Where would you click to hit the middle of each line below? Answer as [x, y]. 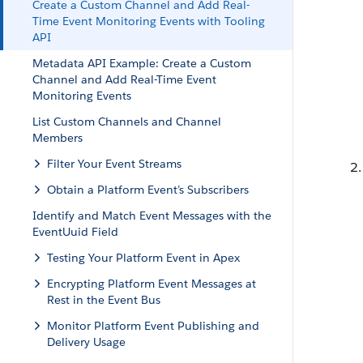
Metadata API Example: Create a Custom [142, 63]
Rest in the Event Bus [104, 300]
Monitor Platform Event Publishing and [153, 326]
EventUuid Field [75, 232]
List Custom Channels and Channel [127, 122]
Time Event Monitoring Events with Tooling [149, 21]
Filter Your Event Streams [114, 164]
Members [58, 138]
